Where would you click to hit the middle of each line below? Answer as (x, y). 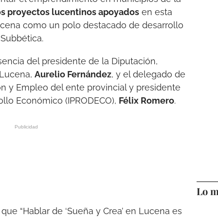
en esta (156, 12)
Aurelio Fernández (73, 74)
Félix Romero (146, 100)
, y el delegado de (148, 74)
